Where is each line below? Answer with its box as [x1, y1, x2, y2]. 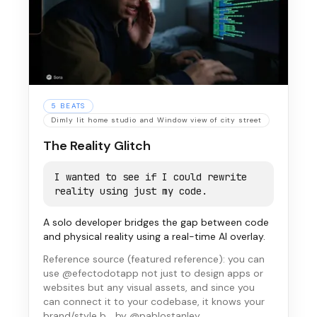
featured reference [131, 253, 219, 265]
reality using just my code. [54, 185, 207, 197]
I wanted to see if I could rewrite [54, 171, 247, 183]
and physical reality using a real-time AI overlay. [43, 230, 265, 243]
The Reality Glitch [43, 137, 151, 154]
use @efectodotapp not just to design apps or [43, 267, 263, 279]
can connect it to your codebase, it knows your [43, 295, 265, 308]
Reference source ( [43, 253, 131, 265]
